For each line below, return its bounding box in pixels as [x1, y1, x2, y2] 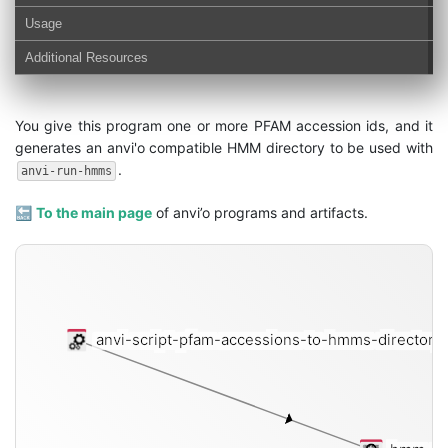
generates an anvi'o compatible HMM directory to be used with [15, 139, 433, 156]
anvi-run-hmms [21, 164, 112, 178]
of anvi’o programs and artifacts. [152, 204, 368, 221]
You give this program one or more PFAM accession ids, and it [15, 117, 433, 134]
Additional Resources [25, 50, 148, 65]
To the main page [36, 204, 152, 221]
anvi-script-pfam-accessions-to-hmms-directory [87, 330, 446, 350]
